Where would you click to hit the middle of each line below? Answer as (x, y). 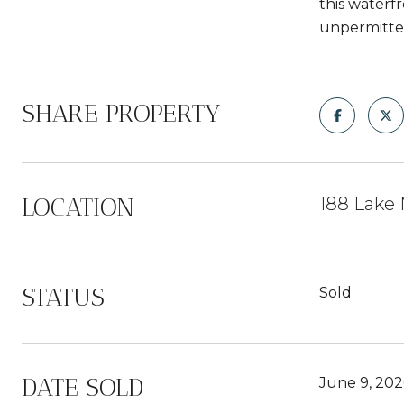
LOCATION (78, 207)
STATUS (63, 297)
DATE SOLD (83, 387)
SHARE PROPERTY (121, 113)
